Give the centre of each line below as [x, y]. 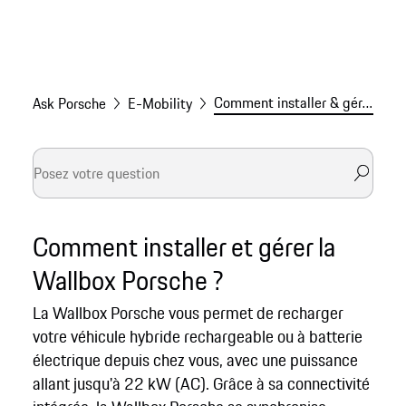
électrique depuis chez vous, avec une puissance [195, 360]
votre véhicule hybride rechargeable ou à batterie [197, 337]
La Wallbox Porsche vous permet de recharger [188, 313]
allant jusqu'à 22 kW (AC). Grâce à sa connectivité [201, 384]
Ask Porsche [69, 104]
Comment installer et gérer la [184, 246]
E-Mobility [159, 104]
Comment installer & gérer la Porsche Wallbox [367, 103]
